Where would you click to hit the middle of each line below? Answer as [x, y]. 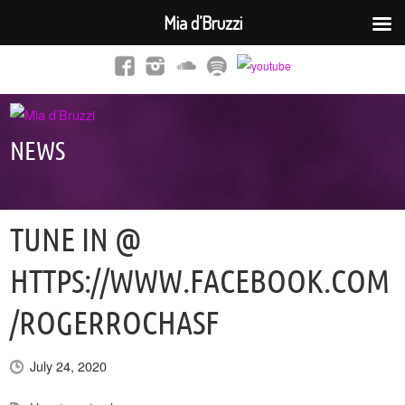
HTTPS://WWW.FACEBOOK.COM [200, 280]
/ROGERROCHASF [115, 322]
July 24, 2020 [69, 365]
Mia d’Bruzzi [202, 23]
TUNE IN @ [76, 239]
